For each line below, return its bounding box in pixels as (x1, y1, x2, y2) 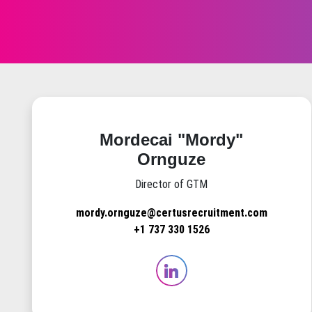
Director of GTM (135, 178, 208, 192)
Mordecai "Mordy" (100, 130, 244, 150)
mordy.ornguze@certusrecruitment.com (75, 206, 267, 220)
